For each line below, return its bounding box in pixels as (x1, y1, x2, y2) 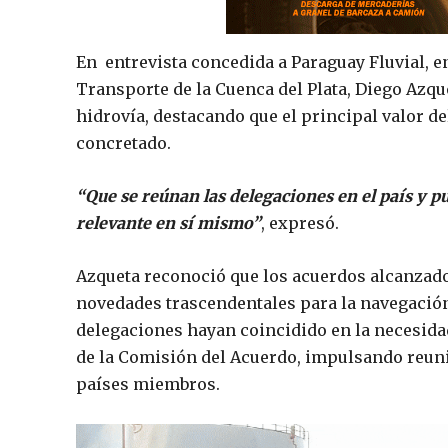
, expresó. (261, 212, 339, 233)
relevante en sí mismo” (76, 212, 261, 233)
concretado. (76, 132, 171, 153)
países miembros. (76, 373, 220, 394)
